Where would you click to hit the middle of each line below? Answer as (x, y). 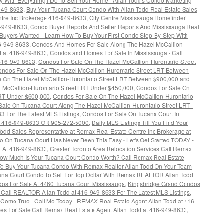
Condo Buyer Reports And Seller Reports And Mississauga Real (115, 26)
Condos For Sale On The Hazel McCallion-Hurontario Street (117, 61)
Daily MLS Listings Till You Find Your (140, 122)
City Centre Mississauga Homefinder (137, 18)
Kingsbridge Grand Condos (164, 183)
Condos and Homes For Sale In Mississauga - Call (116, 53)
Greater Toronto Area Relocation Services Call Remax (121, 148)
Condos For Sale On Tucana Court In (131, 114)
